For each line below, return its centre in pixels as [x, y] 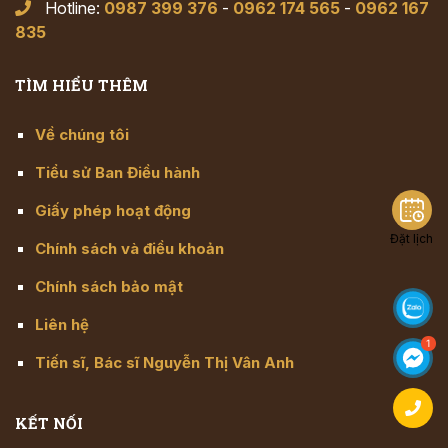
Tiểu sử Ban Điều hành [117, 172]
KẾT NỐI [49, 422]
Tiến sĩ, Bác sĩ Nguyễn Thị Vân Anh [164, 362]
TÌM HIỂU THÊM [81, 84]
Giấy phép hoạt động [113, 210]
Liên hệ [62, 324]
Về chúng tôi [82, 134]
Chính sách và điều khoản [129, 248]
